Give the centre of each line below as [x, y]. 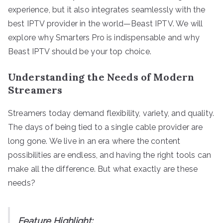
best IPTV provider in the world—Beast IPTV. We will [106, 23]
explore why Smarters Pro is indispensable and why [104, 37]
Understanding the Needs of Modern [101, 77]
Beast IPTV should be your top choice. [80, 51]
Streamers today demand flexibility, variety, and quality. [111, 113]
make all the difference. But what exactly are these [103, 169]
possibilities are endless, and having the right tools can [110, 155]
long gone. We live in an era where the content [94, 141]
